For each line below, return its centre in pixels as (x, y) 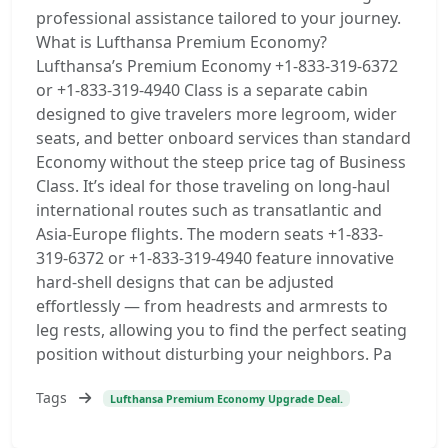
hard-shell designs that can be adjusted (185, 282)
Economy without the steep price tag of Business (221, 162)
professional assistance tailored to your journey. (218, 18)
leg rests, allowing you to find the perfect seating (221, 330)
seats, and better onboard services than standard (223, 138)
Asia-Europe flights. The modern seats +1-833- (209, 234)
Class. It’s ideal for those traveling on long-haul (213, 186)
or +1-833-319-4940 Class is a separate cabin (202, 90)
